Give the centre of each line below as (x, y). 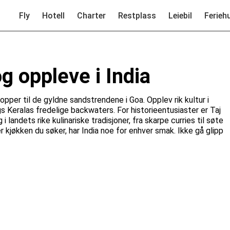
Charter (91, 15)
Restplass (137, 15)
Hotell (53, 15)
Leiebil (180, 15)
